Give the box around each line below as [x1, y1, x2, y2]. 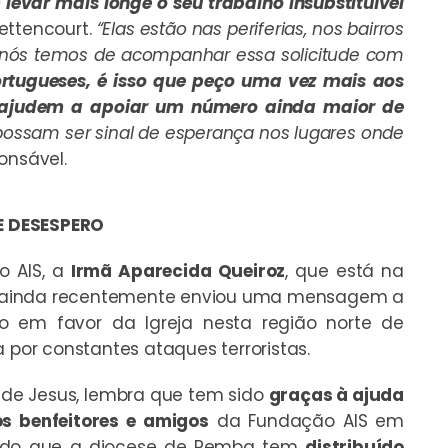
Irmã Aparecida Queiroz [70, 258, 286, 283]
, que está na [285, 258, 404, 283]
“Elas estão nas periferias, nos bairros [96, 16, 404, 41]
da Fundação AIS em [208, 408, 404, 433]
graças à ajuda [268, 382, 404, 407]
